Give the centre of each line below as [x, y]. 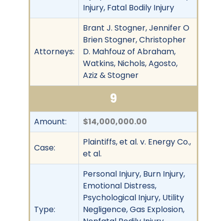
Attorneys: [54, 51]
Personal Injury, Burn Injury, [134, 174]
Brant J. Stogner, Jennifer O [136, 28]
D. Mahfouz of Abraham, [129, 51]
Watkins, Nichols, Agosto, [130, 63]
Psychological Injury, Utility [133, 197]
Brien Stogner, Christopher [134, 39]
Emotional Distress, [120, 185]
